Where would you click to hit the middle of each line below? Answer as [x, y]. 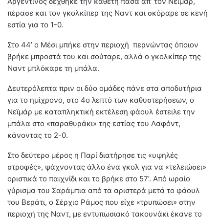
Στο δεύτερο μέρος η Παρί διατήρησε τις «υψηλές [93, 155]
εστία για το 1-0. [35, 25]
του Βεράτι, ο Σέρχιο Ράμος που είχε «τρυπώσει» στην [101, 202]
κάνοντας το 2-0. [38, 135]
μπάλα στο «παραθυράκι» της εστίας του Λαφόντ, [94, 124]
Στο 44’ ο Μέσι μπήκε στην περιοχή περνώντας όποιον [103, 45]
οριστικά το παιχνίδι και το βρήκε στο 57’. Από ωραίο [99, 179]
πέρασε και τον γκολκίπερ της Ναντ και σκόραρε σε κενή [108, 13]
